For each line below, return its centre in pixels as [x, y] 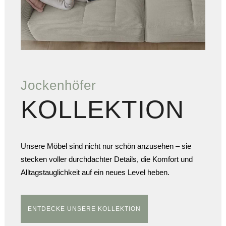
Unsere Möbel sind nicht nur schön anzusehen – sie [106, 146]
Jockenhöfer [58, 85]
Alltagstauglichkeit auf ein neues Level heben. [95, 172]
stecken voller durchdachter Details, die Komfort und [106, 159]
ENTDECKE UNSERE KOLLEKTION [84, 209]
